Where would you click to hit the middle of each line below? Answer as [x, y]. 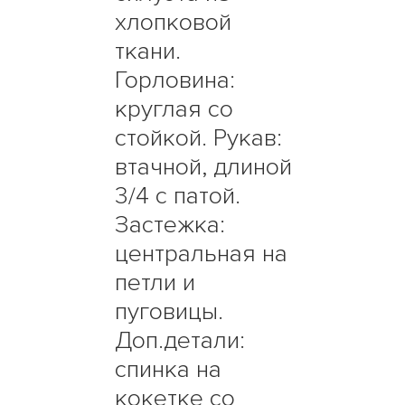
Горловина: [175, 80]
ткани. [148, 52]
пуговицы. [170, 312]
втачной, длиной [204, 167]
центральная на [202, 254]
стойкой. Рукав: [199, 138]
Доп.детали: [180, 341]
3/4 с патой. [178, 196]
